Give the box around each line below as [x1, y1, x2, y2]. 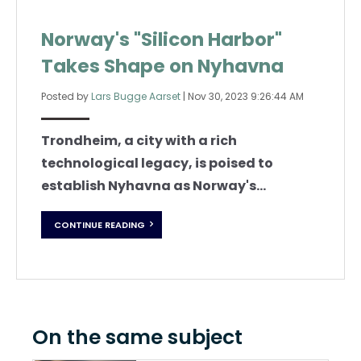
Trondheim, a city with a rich [41, 131, 237, 150]
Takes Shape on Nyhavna [41, 52, 284, 79]
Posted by [41, 89, 91, 103]
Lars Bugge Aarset [91, 89, 180, 103]
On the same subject [32, 323, 243, 352]
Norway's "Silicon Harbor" [41, 26, 282, 52]
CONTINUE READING [54, 218, 145, 232]
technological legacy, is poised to [41, 153, 273, 172]
